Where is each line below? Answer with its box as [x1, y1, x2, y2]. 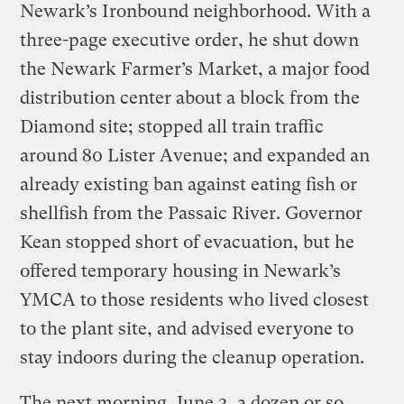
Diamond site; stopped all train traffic [20, 115, 325, 137]
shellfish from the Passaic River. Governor [20, 202, 363, 224]
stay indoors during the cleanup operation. [20, 346, 365, 368]
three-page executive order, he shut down [20, 29, 360, 50]
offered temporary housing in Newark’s [20, 260, 342, 281]
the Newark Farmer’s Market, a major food [20, 58, 371, 79]
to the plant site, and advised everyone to [20, 317, 354, 339]
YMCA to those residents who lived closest [20, 289, 370, 310]
